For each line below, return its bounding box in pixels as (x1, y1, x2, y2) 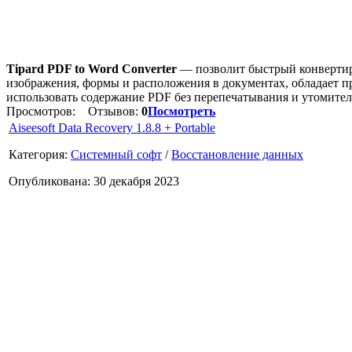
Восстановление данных (171, 147, 303, 161)
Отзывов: (79, 104, 141, 118)
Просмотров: (6, 104, 79, 118)
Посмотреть (148, 104, 215, 118)
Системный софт (71, 147, 162, 161)
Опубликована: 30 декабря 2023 (9, 174, 179, 188)
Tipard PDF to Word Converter (6, 61, 177, 75)
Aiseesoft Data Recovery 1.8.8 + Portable (9, 120, 215, 134)
